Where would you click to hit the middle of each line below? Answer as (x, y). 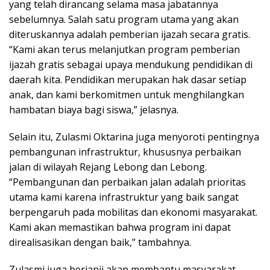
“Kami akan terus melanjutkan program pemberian (124, 49)
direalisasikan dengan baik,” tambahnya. (100, 242)
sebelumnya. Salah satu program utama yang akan (124, 19)
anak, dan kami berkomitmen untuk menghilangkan (127, 94)
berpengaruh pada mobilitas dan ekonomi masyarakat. (133, 212)
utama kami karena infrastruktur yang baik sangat (124, 197)
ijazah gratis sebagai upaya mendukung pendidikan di (131, 64)
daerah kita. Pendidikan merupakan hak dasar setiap (128, 79)
